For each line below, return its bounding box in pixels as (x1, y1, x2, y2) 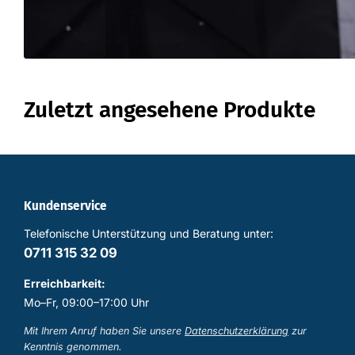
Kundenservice (24, 199, 107, 214)
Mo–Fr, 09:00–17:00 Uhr (24, 296, 149, 310)
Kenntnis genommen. (24, 341, 122, 353)
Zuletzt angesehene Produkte (24, 97, 315, 124)
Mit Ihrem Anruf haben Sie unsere (24, 325, 185, 338)
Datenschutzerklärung (185, 325, 288, 338)
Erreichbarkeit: (24, 277, 105, 291)
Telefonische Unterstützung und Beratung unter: (24, 227, 273, 241)
